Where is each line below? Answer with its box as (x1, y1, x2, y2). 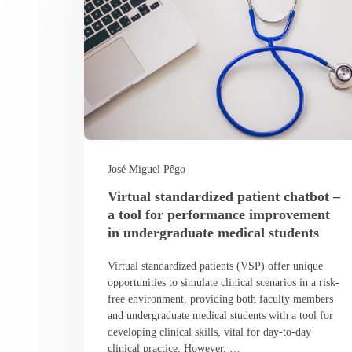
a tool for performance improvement (108, 207, 331, 223)
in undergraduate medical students (108, 225, 320, 241)
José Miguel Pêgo (108, 163, 186, 176)
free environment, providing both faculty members (108, 293, 334, 306)
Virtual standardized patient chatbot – (108, 189, 341, 205)
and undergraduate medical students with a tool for (108, 310, 334, 322)
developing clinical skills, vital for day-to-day (108, 326, 312, 339)
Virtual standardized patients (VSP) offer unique (108, 260, 324, 273)
